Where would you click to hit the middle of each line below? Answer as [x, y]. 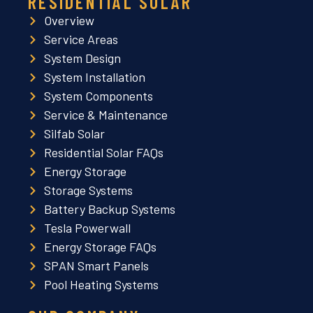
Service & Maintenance [105, 115]
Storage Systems [88, 190]
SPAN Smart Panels [96, 266]
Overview [69, 21]
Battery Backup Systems [109, 209]
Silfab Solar [74, 134]
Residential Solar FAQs [103, 153]
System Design [82, 58]
